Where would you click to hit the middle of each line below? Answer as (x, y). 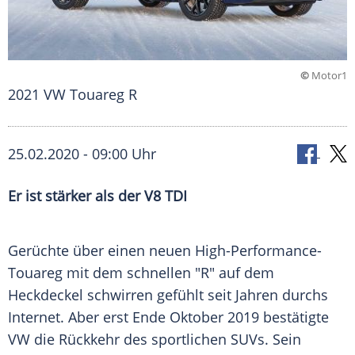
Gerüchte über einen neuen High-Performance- (165, 251)
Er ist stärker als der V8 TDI (97, 196)
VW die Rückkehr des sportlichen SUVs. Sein (155, 340)
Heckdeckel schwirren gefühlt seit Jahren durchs (168, 295)
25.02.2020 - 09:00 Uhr (82, 154)
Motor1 (328, 76)
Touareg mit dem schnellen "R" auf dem (141, 273)
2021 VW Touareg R (73, 95)
